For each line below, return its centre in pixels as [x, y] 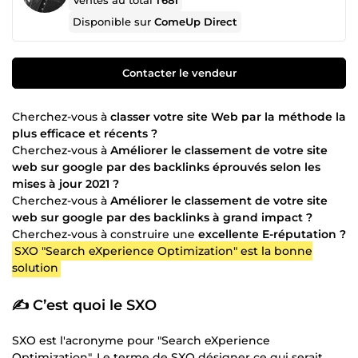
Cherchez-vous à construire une [105, 234]
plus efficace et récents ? [85, 133]
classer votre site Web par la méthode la [228, 116]
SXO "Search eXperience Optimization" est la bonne [163, 251]
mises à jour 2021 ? [66, 183]
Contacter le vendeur [179, 72]
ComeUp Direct [196, 22]
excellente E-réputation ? [272, 234]
